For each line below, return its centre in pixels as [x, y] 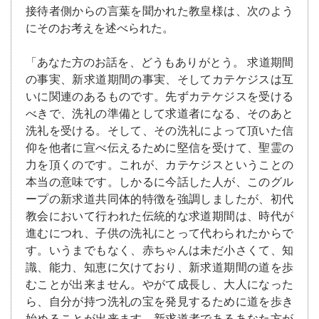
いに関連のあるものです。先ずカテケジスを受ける [159, 97]
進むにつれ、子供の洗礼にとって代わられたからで [159, 234]
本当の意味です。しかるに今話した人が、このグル [159, 182]
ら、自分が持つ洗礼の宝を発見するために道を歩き [159, 302]
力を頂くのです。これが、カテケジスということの [159, 165]
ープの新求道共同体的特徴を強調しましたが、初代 [159, 199]
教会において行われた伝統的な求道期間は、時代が [159, 216]
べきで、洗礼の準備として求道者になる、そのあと [159, 114]
